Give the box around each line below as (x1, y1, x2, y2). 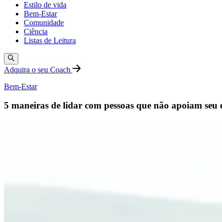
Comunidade (24, 18, 64, 27)
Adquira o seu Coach (4, 65, 72, 74)
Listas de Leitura (24, 36, 76, 45)
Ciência (24, 27, 48, 36)
